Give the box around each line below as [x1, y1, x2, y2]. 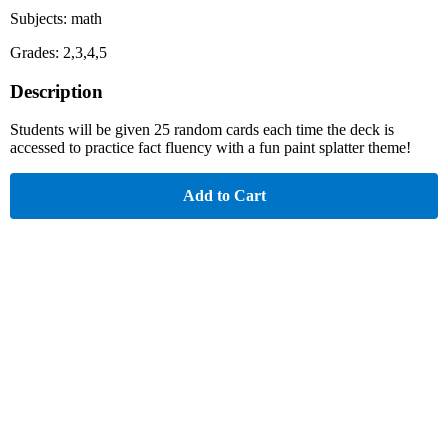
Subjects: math [10, 9, 102, 27]
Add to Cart [182, 187, 266, 205]
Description [10, 80, 103, 102]
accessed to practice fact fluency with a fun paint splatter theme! [10, 139, 411, 157]
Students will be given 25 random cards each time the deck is [10, 121, 394, 139]
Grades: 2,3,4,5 [10, 43, 107, 61]
